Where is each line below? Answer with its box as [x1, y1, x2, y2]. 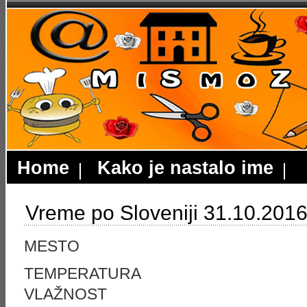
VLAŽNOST [24, 285, 107, 303]
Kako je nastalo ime [97, 157, 273, 178]
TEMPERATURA [24, 265, 141, 282]
